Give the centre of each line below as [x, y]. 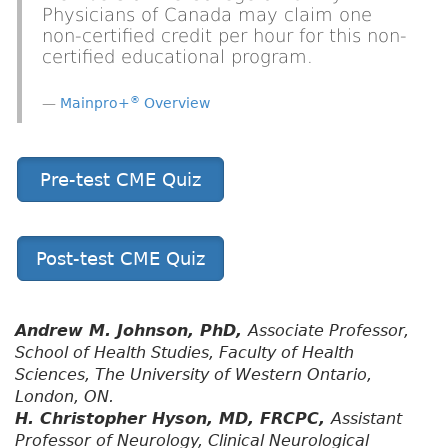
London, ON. [64, 397]
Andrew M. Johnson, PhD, [131, 331]
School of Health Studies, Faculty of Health [184, 353]
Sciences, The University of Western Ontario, [193, 375]
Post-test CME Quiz [120, 259]
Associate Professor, [328, 331]
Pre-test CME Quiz [120, 180]
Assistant [366, 419]
